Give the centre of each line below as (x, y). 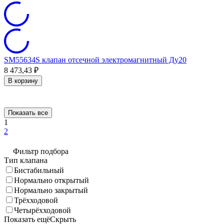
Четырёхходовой (42, 210)
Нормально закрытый (51, 190)
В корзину (23, 80)
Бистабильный (39, 170)
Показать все (28, 112)
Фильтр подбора (41, 151)
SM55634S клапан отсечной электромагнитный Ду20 (95, 59)
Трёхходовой (36, 200)
